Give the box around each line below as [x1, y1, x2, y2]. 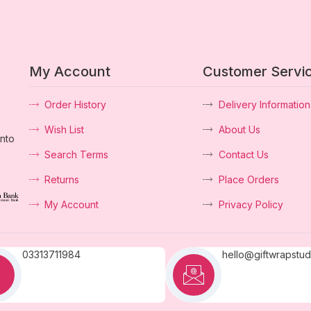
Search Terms [44, 148, 109, 160]
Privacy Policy [218, 198, 283, 210]
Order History [44, 98, 107, 110]
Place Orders [218, 173, 279, 185]
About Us [218, 123, 260, 135]
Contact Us [218, 148, 269, 160]
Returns [44, 173, 80, 185]
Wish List [44, 123, 85, 135]
